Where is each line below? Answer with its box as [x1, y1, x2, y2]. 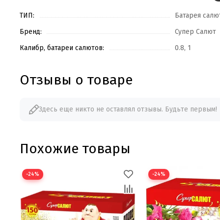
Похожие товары [20, 140, 131, 157]
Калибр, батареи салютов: [20, 44, 104, 53]
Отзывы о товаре [20, 72, 133, 88]
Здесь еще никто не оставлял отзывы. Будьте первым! [39, 105, 217, 114]
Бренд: [20, 27, 42, 36]
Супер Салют [175, 27, 216, 36]
